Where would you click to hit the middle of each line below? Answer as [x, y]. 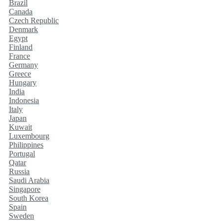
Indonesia [24, 101]
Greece [20, 74]
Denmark [23, 30]
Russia [19, 172]
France [19, 56]
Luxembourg [29, 136]
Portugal [22, 154]
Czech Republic [34, 21]
